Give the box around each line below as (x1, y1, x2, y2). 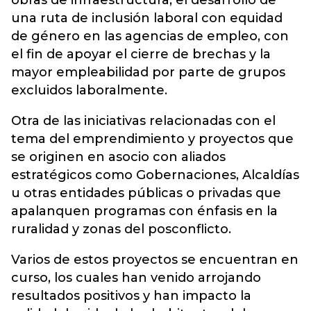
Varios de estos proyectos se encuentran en (11, 252, 299, 267)
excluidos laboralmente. (11, 83, 167, 98)
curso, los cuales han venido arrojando (11, 270, 261, 285)
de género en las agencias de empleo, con (11, 28, 289, 44)
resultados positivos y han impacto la (11, 288, 251, 303)
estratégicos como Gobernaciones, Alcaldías (11, 167, 299, 183)
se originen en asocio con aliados (11, 149, 226, 165)
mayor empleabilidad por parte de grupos (11, 65, 285, 80)
